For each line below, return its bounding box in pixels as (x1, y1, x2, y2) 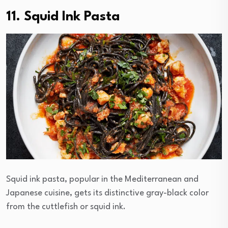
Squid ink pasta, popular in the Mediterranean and (6, 175, 198, 184)
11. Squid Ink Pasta (6, 10, 120, 24)
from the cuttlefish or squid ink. (6, 202, 126, 211)
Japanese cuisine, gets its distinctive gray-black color (6, 188, 209, 197)
